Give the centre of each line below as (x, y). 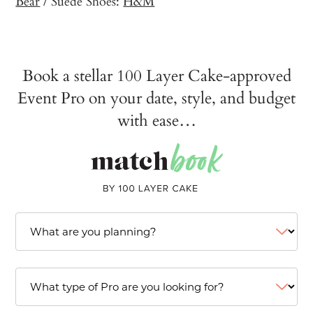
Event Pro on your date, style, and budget (156, 97)
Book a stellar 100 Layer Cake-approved (156, 75)
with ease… (156, 120)
